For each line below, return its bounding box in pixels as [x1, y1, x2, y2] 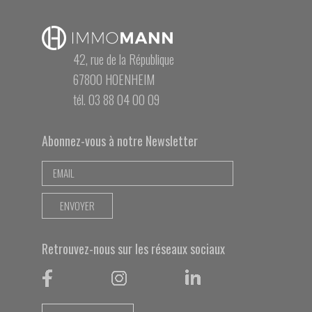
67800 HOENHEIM [73, 70, 155, 88]
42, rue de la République [73, 49, 174, 68]
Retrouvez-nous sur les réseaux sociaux [42, 239, 225, 258]
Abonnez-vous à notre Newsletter [42, 131, 198, 150]
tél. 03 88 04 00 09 [73, 90, 159, 109]
